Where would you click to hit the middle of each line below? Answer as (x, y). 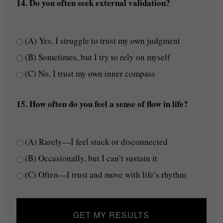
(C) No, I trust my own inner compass (89, 73)
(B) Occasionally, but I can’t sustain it (90, 158)
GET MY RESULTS (111, 215)
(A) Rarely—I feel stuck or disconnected (96, 142)
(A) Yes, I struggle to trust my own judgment (102, 41)
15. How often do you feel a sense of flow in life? (103, 104)
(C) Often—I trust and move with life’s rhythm (105, 174)
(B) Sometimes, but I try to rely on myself (97, 57)
